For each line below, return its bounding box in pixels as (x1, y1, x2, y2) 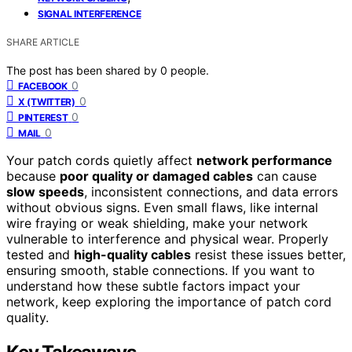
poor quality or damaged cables (60, 167, 253, 184)
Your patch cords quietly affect (6, 152, 196, 168)
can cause (253, 167, 317, 184)
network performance (196, 152, 332, 168)
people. (170, 63, 209, 77)
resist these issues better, (191, 246, 346, 262)
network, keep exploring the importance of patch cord (6, 293, 332, 310)
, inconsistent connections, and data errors (84, 183, 338, 200)
